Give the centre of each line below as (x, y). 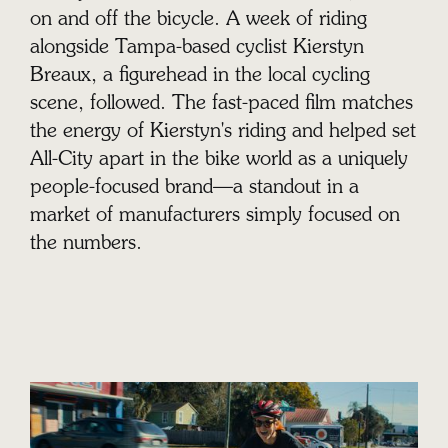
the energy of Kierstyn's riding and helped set (222, 132)
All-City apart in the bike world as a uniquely (218, 160)
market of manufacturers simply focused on (214, 216)
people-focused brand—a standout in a (194, 188)
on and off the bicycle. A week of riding (198, 20)
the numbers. (85, 244)
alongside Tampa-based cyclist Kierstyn (196, 48)
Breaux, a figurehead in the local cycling (199, 76)
